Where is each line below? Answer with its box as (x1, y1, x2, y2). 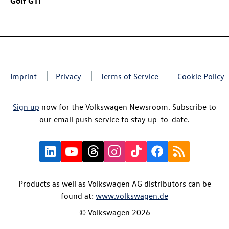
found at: (61, 191, 96, 201)
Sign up (13, 102, 39, 112)
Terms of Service (100, 71, 158, 82)
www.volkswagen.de (96, 191, 168, 201)
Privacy (56, 71, 81, 82)
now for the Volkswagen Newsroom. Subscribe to (39, 102, 216, 112)
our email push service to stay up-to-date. (39, 114, 190, 125)
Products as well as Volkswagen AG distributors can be (18, 178, 211, 189)
